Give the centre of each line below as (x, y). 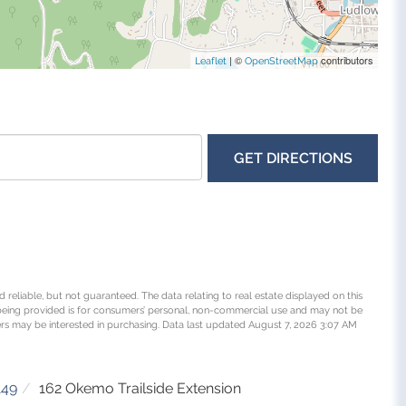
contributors (346, 59)
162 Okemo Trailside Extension (140, 388)
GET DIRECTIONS (293, 158)
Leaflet (211, 61)
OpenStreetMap (282, 61)
